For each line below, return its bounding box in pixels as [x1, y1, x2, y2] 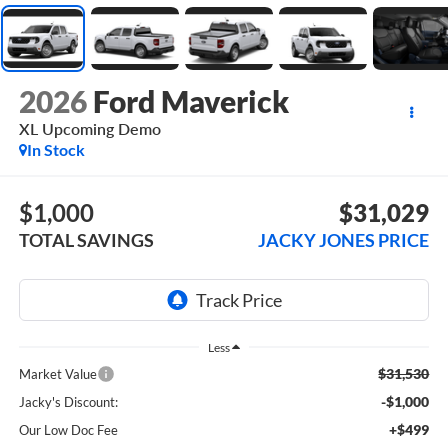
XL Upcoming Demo [18, 119, 161, 139]
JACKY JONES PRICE [258, 228, 430, 251]
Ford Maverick [92, 83, 289, 120]
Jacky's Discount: [18, 393, 118, 410]
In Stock [26, 140, 85, 160]
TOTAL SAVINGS [18, 228, 154, 251]
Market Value [18, 365, 97, 382]
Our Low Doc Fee [18, 421, 118, 438]
